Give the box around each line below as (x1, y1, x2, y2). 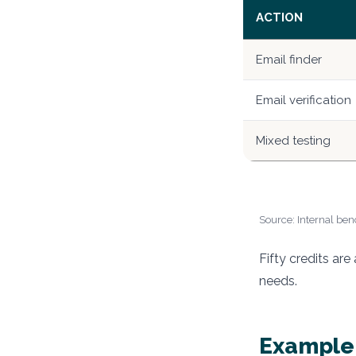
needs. (259, 273, 297, 289)
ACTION (256, 10, 303, 25)
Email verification (256, 93, 351, 108)
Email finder (256, 52, 322, 68)
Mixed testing (256, 133, 331, 149)
